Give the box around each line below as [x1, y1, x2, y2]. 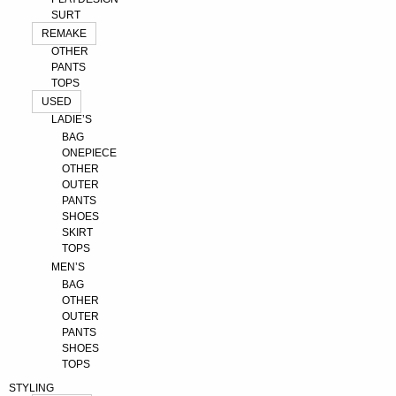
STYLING [9, 381, 54, 394]
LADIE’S [51, 112, 92, 126]
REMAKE [42, 27, 87, 40]
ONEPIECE [62, 146, 117, 159]
